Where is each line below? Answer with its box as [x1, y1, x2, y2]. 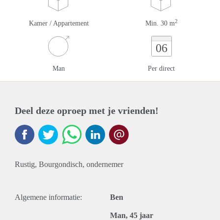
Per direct [148, 65, 175, 72]
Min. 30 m [145, 20, 175, 27]
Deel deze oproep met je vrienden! [15, 105, 159, 116]
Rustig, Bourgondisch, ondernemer [15, 160, 123, 168]
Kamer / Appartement [28, 20, 89, 27]
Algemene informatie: [15, 193, 82, 201]
